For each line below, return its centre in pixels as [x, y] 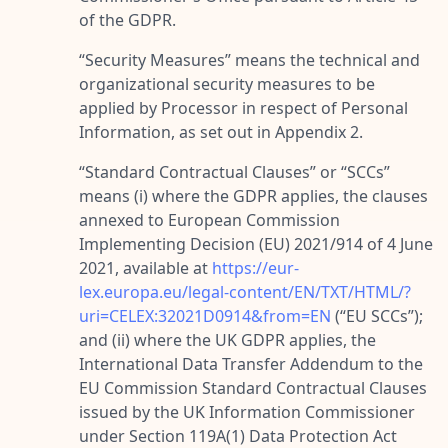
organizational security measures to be [227, 83]
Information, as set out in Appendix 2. [221, 131]
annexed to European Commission [209, 219]
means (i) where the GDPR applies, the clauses [253, 195]
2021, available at [145, 267]
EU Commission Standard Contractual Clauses [253, 387]
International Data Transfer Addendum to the [251, 363]
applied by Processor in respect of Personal [243, 107]
